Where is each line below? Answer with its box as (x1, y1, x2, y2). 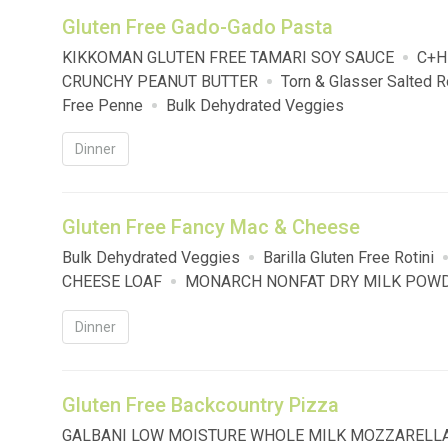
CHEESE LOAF (62, 272, 162, 292)
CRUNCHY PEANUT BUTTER (62, 72, 258, 92)
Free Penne (62, 96, 143, 116)
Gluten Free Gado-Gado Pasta (62, 15, 333, 40)
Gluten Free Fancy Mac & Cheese (62, 215, 360, 240)
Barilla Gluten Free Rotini (263, 248, 434, 268)
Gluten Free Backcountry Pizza (62, 393, 339, 418)
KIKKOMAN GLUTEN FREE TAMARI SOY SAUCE (62, 48, 394, 68)
